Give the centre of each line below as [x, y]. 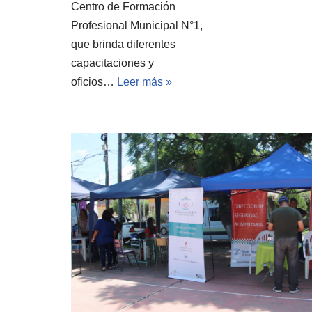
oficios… [94, 81]
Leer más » [145, 81]
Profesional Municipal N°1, [137, 25]
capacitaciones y [112, 63]
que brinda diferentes [123, 44]
